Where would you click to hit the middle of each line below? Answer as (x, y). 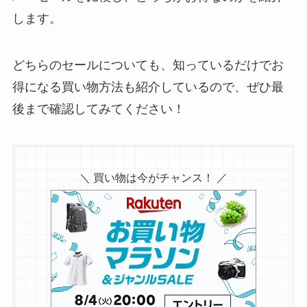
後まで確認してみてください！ (98, 109)
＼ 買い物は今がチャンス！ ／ (153, 177)
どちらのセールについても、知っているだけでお (148, 65)
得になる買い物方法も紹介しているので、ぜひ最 (148, 87)
